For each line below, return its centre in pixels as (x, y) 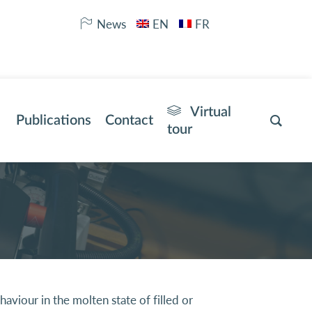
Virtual (209, 112)
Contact (130, 120)
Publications (54, 120)
